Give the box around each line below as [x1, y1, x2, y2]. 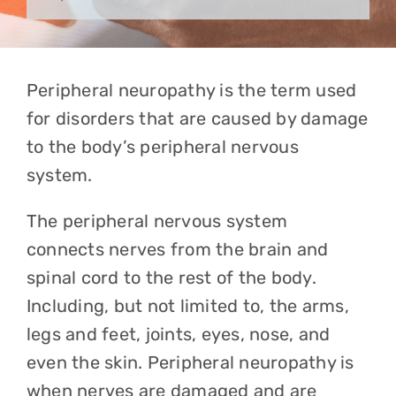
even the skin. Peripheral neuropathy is [26, 352, 354, 373]
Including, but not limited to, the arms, [26, 295, 349, 316]
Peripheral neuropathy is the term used [26, 80, 357, 101]
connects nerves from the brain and [26, 239, 329, 260]
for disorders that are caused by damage [26, 108, 369, 129]
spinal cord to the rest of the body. [26, 267, 316, 288]
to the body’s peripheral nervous [26, 136, 299, 157]
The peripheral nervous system [26, 210, 288, 232]
